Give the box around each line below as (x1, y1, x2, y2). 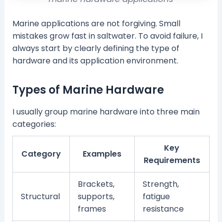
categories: (12, 118, 56, 130)
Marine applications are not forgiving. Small (12, 18, 180, 30)
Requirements (143, 154, 200, 166)
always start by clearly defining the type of (12, 43, 179, 55)
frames (77, 203, 106, 215)
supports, (77, 190, 114, 202)
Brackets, (77, 178, 114, 190)
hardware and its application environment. (12, 55, 178, 67)
